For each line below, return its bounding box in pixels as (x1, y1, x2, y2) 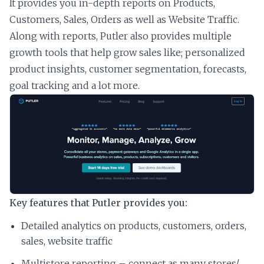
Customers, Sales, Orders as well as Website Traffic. (9, 14, 239, 26)
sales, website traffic (21, 235, 113, 247)
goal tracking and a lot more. (9, 80, 140, 92)
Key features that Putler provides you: (9, 196, 187, 209)
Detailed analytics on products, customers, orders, (21, 219, 246, 232)
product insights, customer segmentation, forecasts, (9, 63, 246, 75)
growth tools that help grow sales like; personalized (9, 47, 245, 59)
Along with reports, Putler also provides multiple (9, 30, 232, 42)
